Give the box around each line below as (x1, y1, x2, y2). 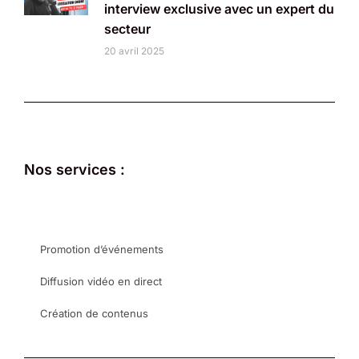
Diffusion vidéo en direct (40, 275, 162, 288)
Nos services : (24, 161, 125, 179)
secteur (104, 21, 151, 38)
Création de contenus (40, 307, 148, 321)
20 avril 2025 (104, 45, 164, 58)
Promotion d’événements (40, 243, 163, 256)
